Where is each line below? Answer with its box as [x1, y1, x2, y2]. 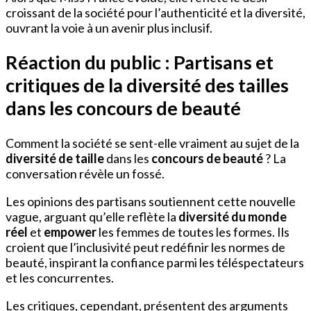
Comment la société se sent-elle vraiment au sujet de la [6, 135, 299, 151]
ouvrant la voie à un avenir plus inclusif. [6, 19, 212, 35]
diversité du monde [178, 208, 287, 224]
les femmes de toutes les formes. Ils [96, 224, 289, 239]
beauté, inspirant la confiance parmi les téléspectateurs [6, 254, 304, 270]
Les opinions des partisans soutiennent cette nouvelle [6, 193, 296, 209]
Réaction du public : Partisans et [6, 51, 274, 74]
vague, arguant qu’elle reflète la [6, 208, 178, 224]
